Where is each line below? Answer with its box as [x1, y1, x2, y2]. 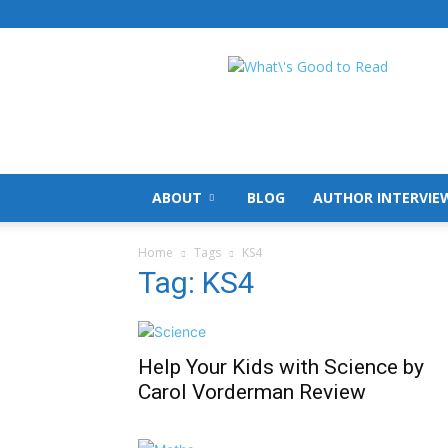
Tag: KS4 [138, 265, 255, 300]
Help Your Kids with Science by [138, 355, 424, 379]
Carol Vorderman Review [138, 380, 366, 404]
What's [307, 56, 351, 75]
